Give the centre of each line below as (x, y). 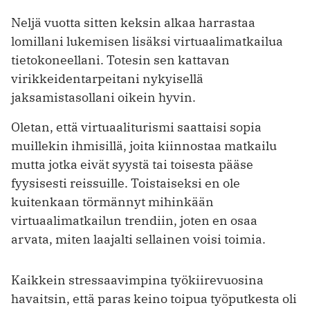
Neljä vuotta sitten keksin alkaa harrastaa (133, 23)
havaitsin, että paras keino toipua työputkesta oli (154, 299)
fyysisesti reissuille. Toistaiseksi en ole (126, 183)
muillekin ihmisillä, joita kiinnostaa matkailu (144, 146)
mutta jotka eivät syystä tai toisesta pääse (132, 165)
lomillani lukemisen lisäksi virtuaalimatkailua (147, 42)
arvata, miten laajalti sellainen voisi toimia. (138, 239)
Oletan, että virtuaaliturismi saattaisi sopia (136, 127)
